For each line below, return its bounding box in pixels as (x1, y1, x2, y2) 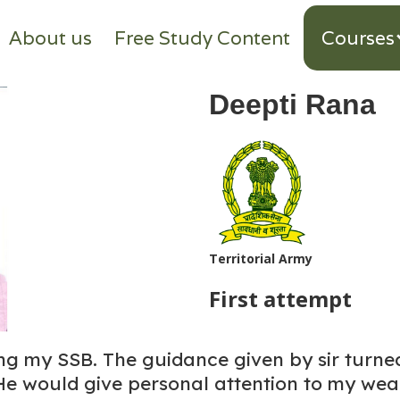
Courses (321, 26, 395, 50)
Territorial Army (209, 250, 312, 267)
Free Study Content (114, 26, 290, 50)
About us (9, 26, 92, 50)
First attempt (209, 284, 352, 313)
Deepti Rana (209, 88, 376, 121)
